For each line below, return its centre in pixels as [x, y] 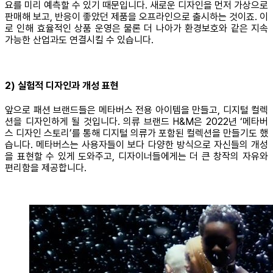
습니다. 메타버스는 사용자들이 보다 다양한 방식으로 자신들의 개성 [136, 145]
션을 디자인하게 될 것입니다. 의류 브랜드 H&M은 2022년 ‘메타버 [136, 122]
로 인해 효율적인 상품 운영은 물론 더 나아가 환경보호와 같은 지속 [136, 28]
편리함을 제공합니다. [46, 168]
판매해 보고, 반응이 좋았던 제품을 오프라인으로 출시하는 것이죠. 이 [136, 16]
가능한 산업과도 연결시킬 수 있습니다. [79, 40]
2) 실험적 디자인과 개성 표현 [62, 85]
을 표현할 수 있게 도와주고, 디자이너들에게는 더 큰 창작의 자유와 [136, 157]
